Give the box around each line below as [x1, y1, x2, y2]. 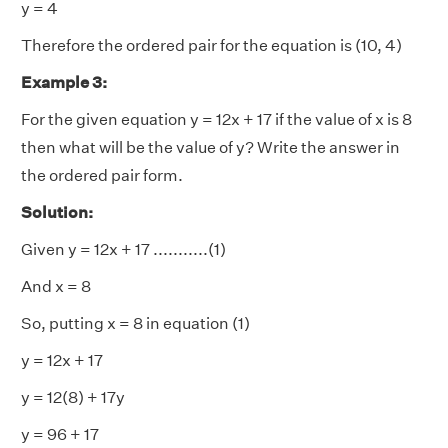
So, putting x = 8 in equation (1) [21, 313, 253, 333]
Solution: [21, 202, 93, 222]
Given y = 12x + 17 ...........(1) [21, 239, 226, 259]
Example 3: [21, 72, 107, 92]
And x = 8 [21, 276, 91, 296]
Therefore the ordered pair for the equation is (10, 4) [21, 35, 402, 55]
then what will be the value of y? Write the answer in [21, 137, 400, 157]
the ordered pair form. [21, 165, 183, 185]
